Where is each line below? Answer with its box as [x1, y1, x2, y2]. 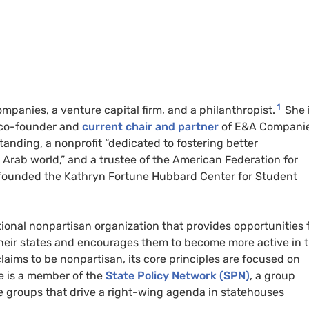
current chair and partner [82, 120, 221, 134]
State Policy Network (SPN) [103, 269, 250, 283]
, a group [250, 269, 295, 283]
